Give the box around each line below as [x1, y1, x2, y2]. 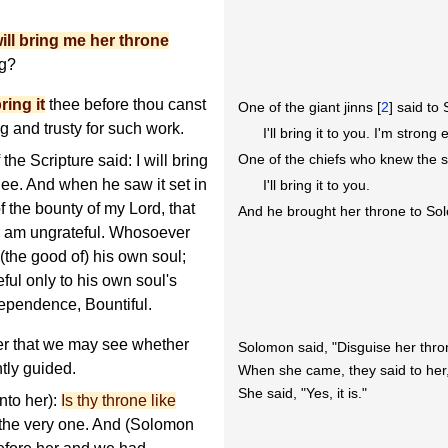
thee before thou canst [45, 96, 206, 114]
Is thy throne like [61, 392, 176, 410]
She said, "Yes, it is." [238, 384, 368, 401]
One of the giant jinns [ [238, 98, 382, 115]
